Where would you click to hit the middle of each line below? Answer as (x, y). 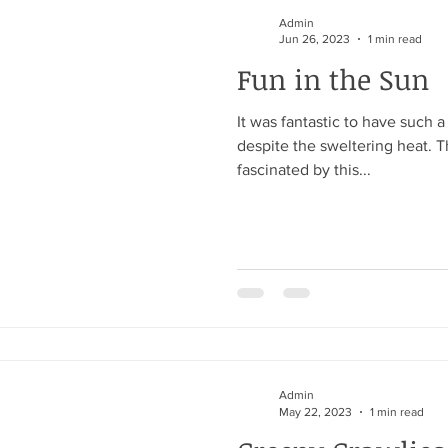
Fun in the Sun (333, 78)
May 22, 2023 (315, 411)
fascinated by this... (304, 169)
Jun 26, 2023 (314, 39)
